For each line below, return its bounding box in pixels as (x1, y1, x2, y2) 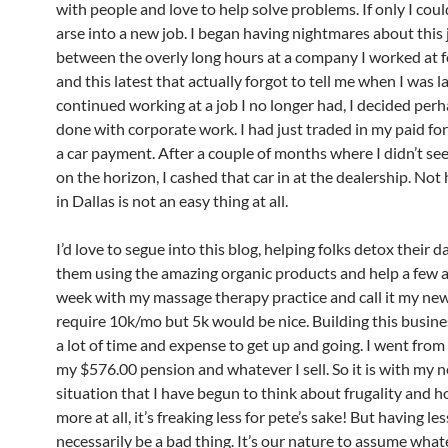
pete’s (268, 406, 308, 426)
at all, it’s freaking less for (92, 406, 268, 426)
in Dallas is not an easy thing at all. (56, 190, 288, 210)
